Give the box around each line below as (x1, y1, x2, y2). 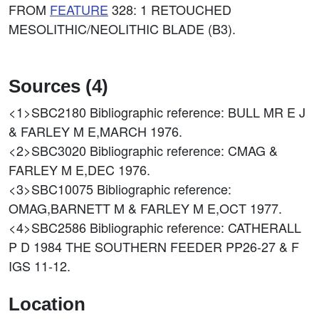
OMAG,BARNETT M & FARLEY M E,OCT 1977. (9, 199, 282, 217)
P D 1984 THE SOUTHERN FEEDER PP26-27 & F (9, 237, 299, 256)
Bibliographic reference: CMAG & (90, 141, 278, 159)
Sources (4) (9, 76, 108, 96)
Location (9, 294, 85, 314)
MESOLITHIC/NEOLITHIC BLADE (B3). (9, 19, 236, 38)
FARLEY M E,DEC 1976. (9, 160, 150, 179)
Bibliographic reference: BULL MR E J (90, 103, 305, 121)
